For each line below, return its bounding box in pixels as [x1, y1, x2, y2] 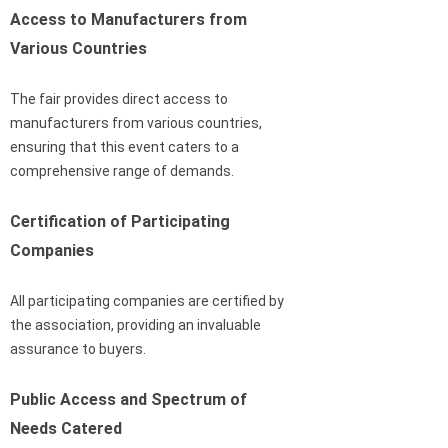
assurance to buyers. [10, 340, 146, 357]
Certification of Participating [10, 211, 230, 231]
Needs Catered [10, 418, 122, 438]
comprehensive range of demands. [10, 162, 234, 179]
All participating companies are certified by [10, 292, 284, 309]
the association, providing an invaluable [10, 316, 261, 333]
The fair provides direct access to [10, 90, 228, 107]
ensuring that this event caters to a [10, 138, 239, 155]
